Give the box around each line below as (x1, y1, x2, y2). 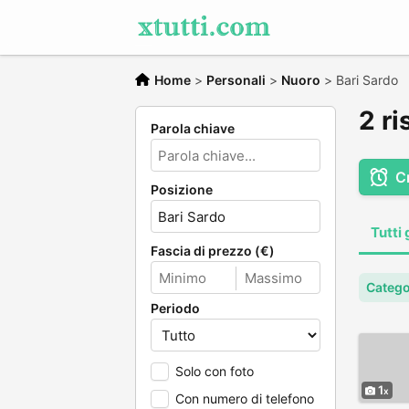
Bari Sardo (336, 72, 398, 88)
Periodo (151, 300, 200, 316)
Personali (206, 72, 266, 88)
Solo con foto (175, 363, 254, 379)
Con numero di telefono (175, 391, 314, 406)
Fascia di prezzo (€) (151, 243, 275, 258)
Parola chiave (151, 121, 235, 136)
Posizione (151, 182, 213, 197)
